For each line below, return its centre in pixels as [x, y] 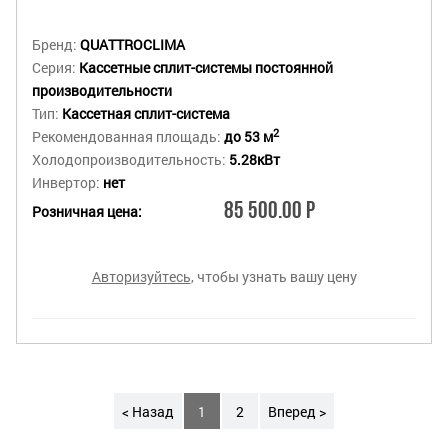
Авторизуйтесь [141, 277]
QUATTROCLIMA [132, 44]
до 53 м [248, 136]
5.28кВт [254, 159]
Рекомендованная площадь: [128, 136]
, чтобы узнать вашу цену [273, 277]
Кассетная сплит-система [146, 113]
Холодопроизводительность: [130, 159]
